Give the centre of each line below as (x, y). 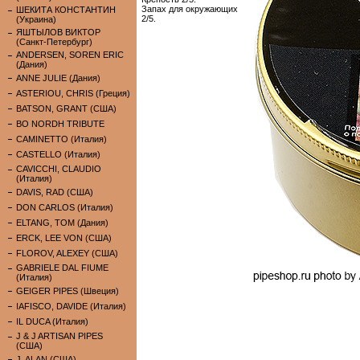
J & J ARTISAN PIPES (59, 336)
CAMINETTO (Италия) (61, 139)
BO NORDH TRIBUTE (60, 124)
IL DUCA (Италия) (52, 321)
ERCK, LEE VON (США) (64, 238)
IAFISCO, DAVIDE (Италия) (71, 306)
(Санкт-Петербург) (54, 42)
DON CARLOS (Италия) (65, 207)
